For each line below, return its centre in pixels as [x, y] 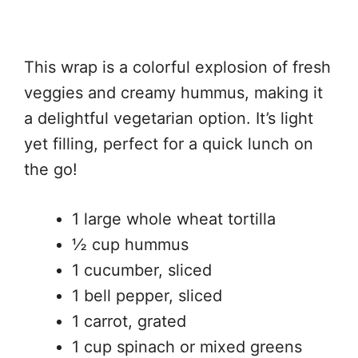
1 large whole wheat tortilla [174, 219]
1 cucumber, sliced [142, 270]
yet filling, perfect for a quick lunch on [169, 144]
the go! [51, 169]
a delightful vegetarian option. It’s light [169, 118]
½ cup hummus [130, 245]
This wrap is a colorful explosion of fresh [177, 67]
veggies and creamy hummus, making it [173, 93]
